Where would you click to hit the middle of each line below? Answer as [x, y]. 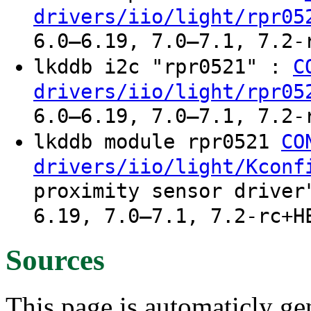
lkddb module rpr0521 [157, 142]
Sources [55, 260]
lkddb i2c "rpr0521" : [163, 67]
